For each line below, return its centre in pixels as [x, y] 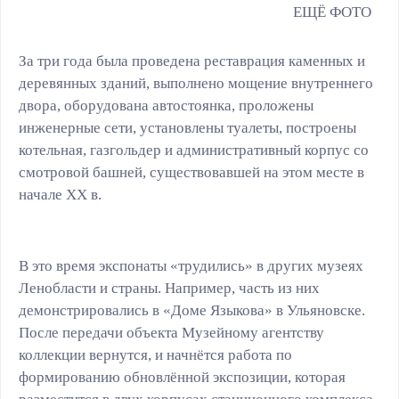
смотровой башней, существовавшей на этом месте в [191, 172]
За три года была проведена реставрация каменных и [192, 61]
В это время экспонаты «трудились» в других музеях [191, 266]
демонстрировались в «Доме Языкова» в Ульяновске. [192, 310]
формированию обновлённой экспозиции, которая [182, 377]
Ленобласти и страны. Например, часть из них [169, 288]
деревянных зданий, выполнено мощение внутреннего [196, 83]
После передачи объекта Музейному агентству [171, 333]
